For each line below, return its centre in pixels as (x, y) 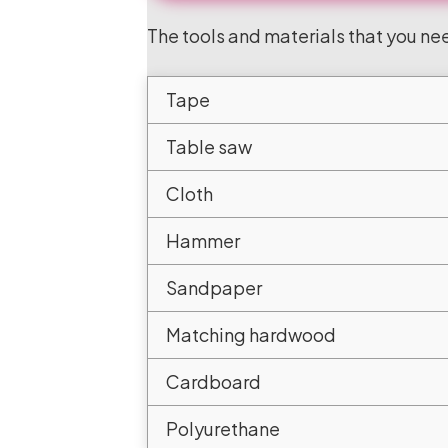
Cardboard (213, 381)
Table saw (209, 146)
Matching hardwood (251, 334)
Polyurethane (223, 428)
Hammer (203, 240)
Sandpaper (214, 287)
